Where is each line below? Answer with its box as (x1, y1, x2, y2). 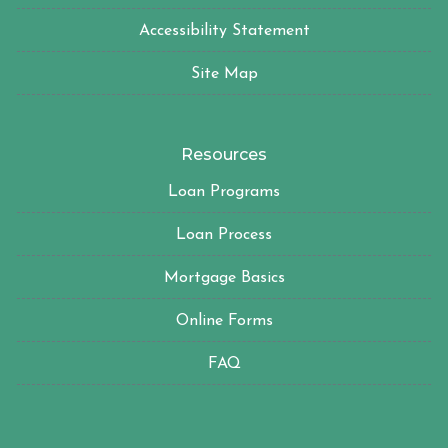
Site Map (190, 66, 258, 83)
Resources (181, 145, 267, 165)
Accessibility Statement (138, 23, 310, 40)
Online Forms (175, 313, 273, 330)
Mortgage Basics (163, 270, 285, 287)
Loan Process (176, 227, 272, 244)
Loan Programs (168, 184, 280, 201)
